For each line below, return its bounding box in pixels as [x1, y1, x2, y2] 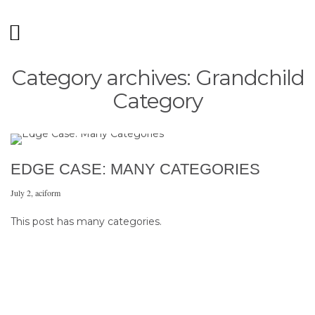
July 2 [11, 187, 31, 198]
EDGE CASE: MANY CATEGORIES [11, 160, 260, 178]
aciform [35, 187, 60, 198]
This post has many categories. [11, 215, 162, 228]
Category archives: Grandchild [11, 65, 304, 91]
